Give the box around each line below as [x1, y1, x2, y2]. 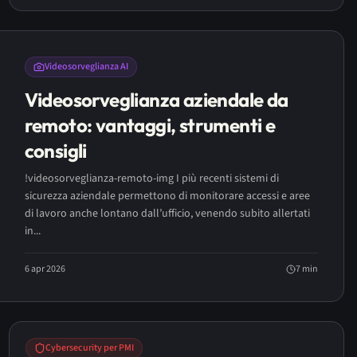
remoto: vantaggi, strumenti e [24, 113, 276, 137]
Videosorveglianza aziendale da [24, 88, 288, 112]
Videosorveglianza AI [44, 60, 128, 73]
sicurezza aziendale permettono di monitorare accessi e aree [24, 188, 310, 204]
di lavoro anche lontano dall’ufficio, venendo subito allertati [24, 206, 310, 222]
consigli [24, 139, 87, 163]
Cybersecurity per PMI [45, 341, 134, 355]
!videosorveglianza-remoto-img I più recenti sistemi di [24, 171, 279, 186]
